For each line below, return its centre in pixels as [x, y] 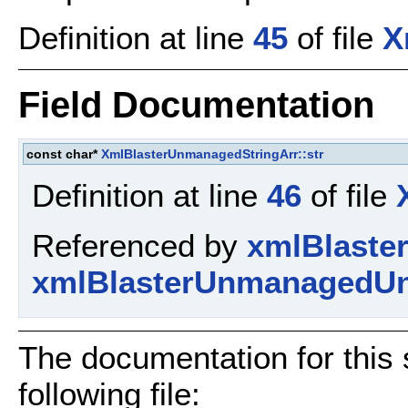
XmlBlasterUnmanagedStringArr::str [212, 153]
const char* [64, 153]
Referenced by [139, 245]
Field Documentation [196, 104]
